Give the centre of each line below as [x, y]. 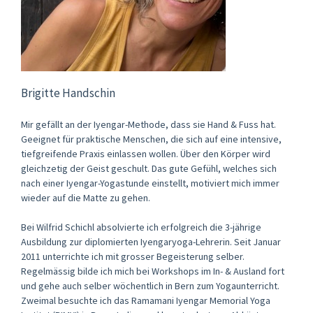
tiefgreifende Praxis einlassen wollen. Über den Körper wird [146, 153]
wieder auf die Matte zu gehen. [86, 197]
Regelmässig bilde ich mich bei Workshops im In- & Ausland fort [153, 271]
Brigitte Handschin [68, 93]
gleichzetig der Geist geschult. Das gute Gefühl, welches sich [149, 168]
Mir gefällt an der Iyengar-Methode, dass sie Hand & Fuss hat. [148, 124]
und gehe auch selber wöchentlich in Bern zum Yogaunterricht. [150, 285]
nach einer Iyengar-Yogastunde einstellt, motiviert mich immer [150, 183]
